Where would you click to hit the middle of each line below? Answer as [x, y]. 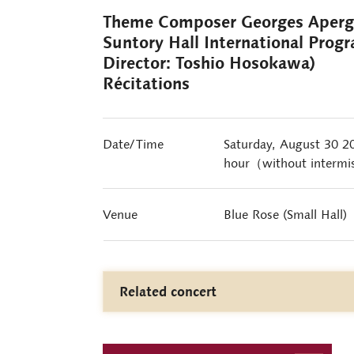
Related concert [168, 292]
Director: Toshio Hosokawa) [209, 63]
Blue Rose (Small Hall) [285, 214]
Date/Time [133, 144]
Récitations [146, 83]
